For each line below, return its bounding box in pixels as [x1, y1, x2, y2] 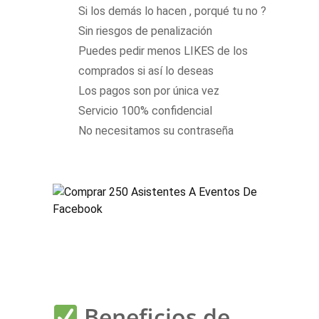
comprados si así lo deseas [78, 64, 214, 78]
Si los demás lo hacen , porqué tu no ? [78, 4, 266, 19]
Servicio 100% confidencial [78, 104, 212, 118]
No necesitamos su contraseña [78, 124, 234, 138]
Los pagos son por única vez [78, 84, 219, 98]
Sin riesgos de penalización [78, 24, 212, 38]
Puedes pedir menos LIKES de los [78, 44, 248, 58]
